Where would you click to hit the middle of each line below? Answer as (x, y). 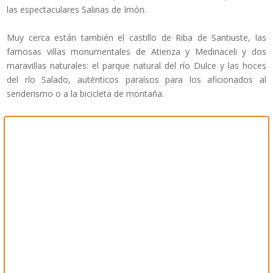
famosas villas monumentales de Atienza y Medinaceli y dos (136, 52)
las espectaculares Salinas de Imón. (76, 10)
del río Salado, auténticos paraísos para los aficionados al (136, 80)
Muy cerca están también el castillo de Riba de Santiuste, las (136, 38)
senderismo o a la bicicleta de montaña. (85, 94)
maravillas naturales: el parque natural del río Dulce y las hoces (136, 66)
